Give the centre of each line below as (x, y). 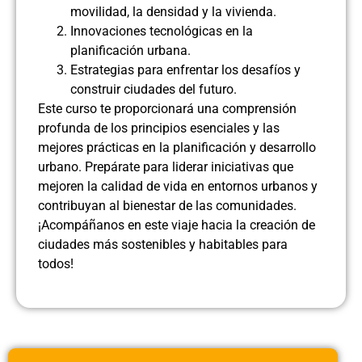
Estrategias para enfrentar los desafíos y (185, 70)
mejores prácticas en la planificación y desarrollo (177, 148)
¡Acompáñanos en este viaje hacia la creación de (177, 225)
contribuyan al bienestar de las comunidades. (167, 206)
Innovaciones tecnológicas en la (162, 32)
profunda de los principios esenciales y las (159, 128)
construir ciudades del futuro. (154, 90)
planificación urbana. (130, 51)
